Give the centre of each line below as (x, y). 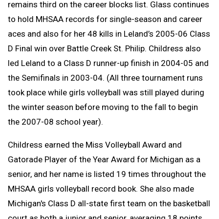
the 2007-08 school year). (55, 121)
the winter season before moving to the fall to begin (103, 107)
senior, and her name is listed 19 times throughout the (107, 174)
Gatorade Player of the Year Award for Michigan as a (104, 159)
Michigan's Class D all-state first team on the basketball (109, 203)
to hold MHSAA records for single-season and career (105, 19)
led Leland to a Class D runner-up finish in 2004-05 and (108, 63)
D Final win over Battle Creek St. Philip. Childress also (104, 48)
